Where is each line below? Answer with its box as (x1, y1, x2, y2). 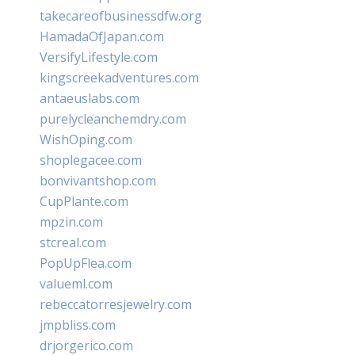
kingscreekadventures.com (40, 69, 199, 86)
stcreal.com (40, 234, 106, 251)
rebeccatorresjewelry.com (40, 296, 192, 313)
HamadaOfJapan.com (40, 28, 164, 45)
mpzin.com (40, 213, 103, 231)
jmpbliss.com (40, 316, 116, 334)
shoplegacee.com (40, 151, 142, 169)
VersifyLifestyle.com (40, 48, 158, 66)
